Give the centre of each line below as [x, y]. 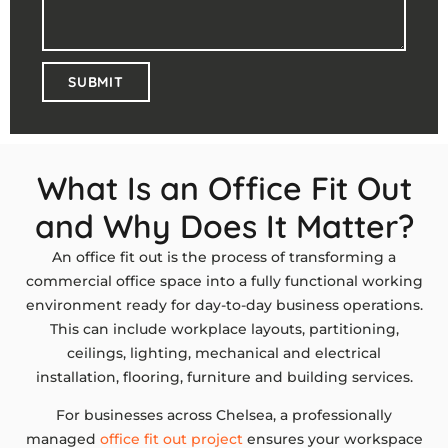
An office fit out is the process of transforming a [224, 256]
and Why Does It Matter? [224, 225]
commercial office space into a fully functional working [224, 280]
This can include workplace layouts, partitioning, [224, 328]
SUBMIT [96, 81]
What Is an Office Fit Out [224, 187]
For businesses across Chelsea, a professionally [224, 415]
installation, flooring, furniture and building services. [224, 376]
